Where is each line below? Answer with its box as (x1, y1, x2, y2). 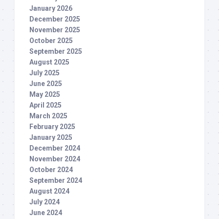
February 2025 (29, 123, 75, 131)
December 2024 (29, 144, 80, 153)
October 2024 (29, 166, 73, 174)
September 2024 (29, 176, 82, 185)
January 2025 (29, 133, 72, 142)
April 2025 (29, 101, 62, 109)
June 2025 (29, 80, 62, 88)
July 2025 (29, 69, 60, 77)
